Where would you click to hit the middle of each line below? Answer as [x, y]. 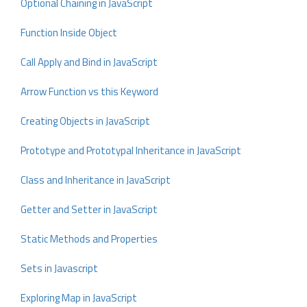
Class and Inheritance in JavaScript [96, 180]
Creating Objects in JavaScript [85, 121]
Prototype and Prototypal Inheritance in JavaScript [131, 150]
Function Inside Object [69, 33]
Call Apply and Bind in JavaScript [89, 62]
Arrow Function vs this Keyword [89, 91]
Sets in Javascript [59, 268]
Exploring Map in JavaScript [79, 298]
